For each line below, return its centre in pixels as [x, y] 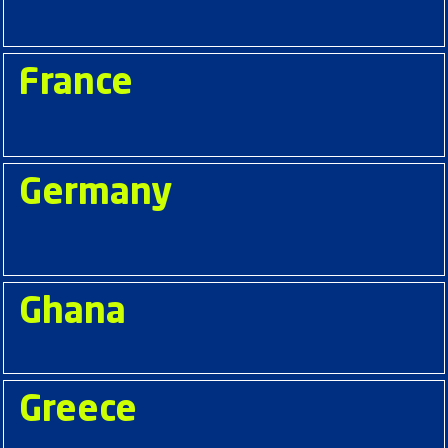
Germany [95, 194]
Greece [78, 411]
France [76, 84]
